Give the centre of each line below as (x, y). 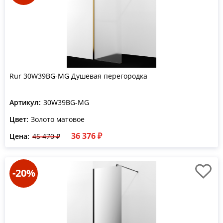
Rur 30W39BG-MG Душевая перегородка (78, 76)
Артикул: (25, 102)
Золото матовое (58, 119)
